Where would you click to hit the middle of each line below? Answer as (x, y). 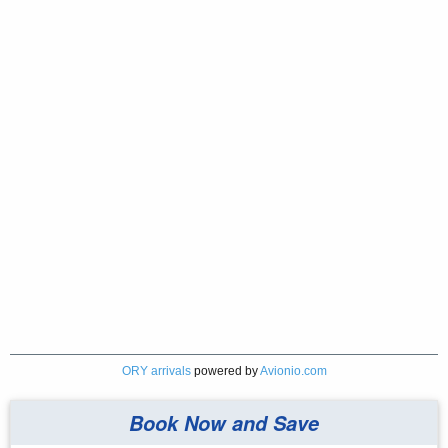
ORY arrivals (156, 370)
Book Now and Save (224, 422)
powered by (225, 370)
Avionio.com (293, 370)
